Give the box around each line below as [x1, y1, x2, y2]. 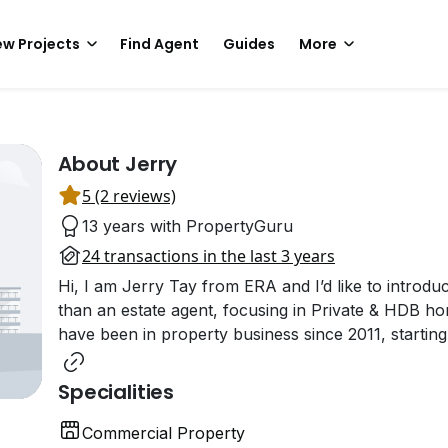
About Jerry [58, 150, 178, 178]
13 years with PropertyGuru [82, 216, 293, 236]
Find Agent [120, 34, 199, 54]
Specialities [58, 378, 175, 406]
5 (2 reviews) [82, 185, 176, 207]
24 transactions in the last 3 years [82, 245, 335, 267]
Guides [223, 34, 275, 54]
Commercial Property [82, 423, 245, 443]
